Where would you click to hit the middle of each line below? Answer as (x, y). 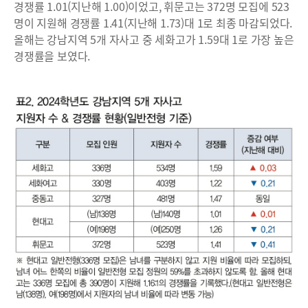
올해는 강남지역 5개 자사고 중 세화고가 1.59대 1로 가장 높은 (154, 39)
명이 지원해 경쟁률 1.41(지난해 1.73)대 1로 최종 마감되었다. (153, 22)
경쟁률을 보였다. (52, 55)
